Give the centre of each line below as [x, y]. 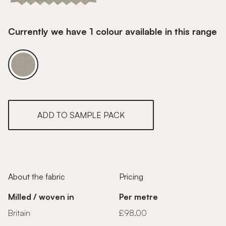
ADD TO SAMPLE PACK [81, 115]
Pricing [131, 177]
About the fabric [37, 177]
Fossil [33, 71]
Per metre [138, 197]
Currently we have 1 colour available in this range [112, 31]
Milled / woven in [41, 197]
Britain [19, 213]
